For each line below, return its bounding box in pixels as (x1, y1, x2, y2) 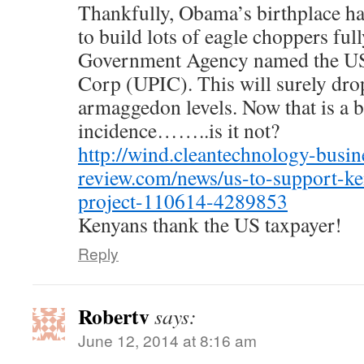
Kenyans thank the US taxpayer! (78, 210, 342, 239)
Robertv (78, 301, 149, 332)
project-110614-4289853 (78, 187, 288, 215)
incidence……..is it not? (78, 116, 279, 145)
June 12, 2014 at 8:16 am (78, 329, 257, 352)
